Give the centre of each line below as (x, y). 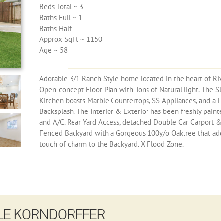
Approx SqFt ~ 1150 (71, 39)
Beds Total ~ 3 (61, 6)
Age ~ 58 (53, 50)
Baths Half (55, 28)
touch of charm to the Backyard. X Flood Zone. (111, 144)
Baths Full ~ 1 (61, 17)
